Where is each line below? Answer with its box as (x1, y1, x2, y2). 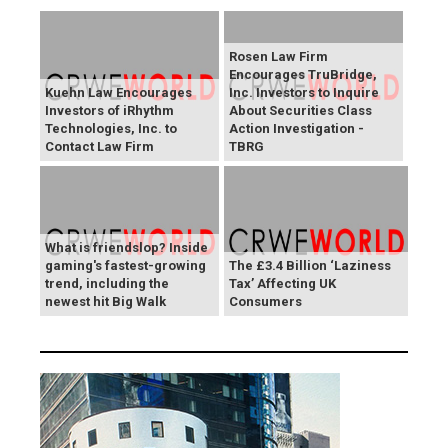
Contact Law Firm (45, 139, 154, 155)
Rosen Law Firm (229, 49, 328, 65)
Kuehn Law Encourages (45, 85, 192, 101)
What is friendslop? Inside (45, 240, 208, 256)
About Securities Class (229, 103, 372, 119)
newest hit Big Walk (45, 294, 166, 310)
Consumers (229, 294, 302, 310)
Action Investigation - (229, 121, 364, 137)
